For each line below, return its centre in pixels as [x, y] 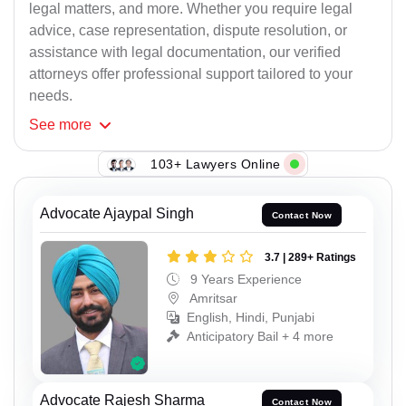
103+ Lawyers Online [216, 164]
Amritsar [212, 298]
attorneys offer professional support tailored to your [191, 74]
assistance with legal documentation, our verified [185, 53]
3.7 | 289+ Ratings [310, 257]
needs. [51, 96]
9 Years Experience [244, 279]
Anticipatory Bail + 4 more [260, 336]
